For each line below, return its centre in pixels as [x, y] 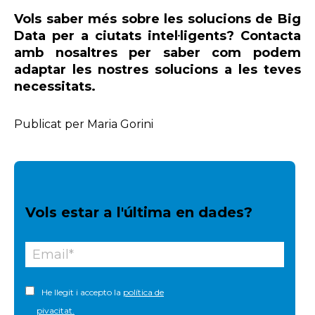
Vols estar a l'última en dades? [139, 213]
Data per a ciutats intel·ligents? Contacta [157, 36]
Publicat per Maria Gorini [84, 124]
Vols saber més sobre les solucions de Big [157, 19]
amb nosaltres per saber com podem [157, 52]
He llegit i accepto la [82, 292]
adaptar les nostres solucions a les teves [157, 69]
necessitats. [55, 86]
